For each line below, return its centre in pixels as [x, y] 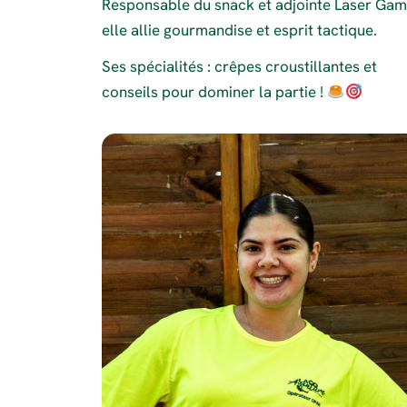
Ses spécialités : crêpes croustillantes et [239, 66]
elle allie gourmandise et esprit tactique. [239, 30]
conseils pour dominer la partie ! [214, 91]
